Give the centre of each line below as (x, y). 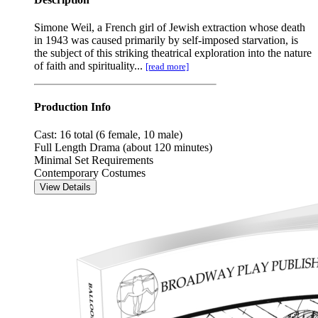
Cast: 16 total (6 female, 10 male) (108, 134)
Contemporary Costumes (90, 172)
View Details (65, 187)
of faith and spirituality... (90, 66)
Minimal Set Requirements (94, 160)
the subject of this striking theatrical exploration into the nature (173, 53)
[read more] (167, 67)
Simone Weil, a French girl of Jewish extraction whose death (170, 28)
